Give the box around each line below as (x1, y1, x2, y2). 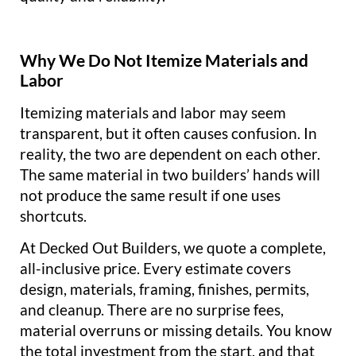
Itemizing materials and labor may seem (20, 103, 286, 122)
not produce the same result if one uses (20, 185, 281, 204)
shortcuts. (20, 206, 87, 225)
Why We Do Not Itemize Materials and (20, 49, 308, 70)
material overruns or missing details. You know (20, 321, 332, 340)
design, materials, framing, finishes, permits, (20, 280, 309, 299)
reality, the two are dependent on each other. (20, 144, 320, 163)
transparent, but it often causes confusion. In (20, 123, 317, 142)
